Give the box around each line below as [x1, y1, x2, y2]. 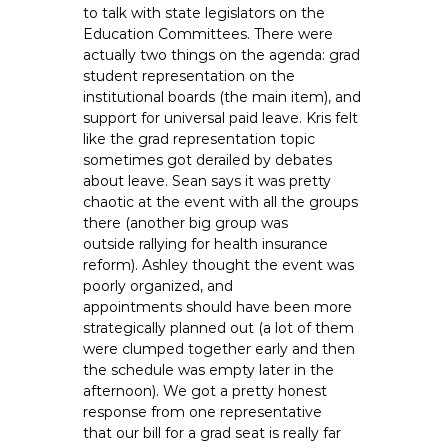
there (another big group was [83, 214, 289, 232]
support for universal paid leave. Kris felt [83, 109, 359, 127]
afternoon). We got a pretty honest [83, 382, 328, 400]
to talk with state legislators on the [83, 4, 326, 22]
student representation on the [83, 67, 296, 85]
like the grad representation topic [83, 130, 316, 148]
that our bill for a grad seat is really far [83, 424, 342, 442]
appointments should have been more [83, 298, 353, 316]
